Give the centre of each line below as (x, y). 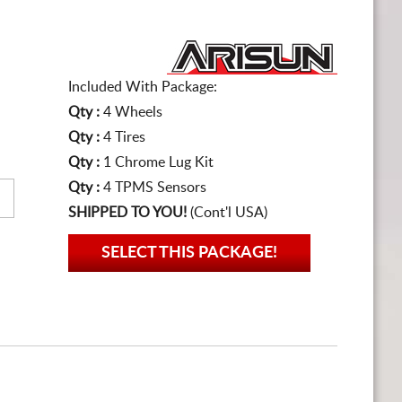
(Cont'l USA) (227, 213)
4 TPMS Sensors (155, 188)
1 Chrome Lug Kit (158, 162)
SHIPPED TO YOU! (127, 213)
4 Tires (124, 137)
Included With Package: (143, 87)
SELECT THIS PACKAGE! (189, 253)
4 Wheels (133, 112)
